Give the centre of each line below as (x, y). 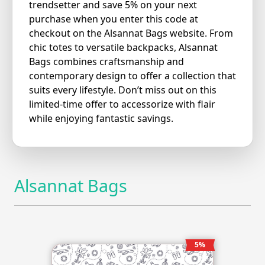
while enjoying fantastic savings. (101, 119)
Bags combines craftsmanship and (106, 62)
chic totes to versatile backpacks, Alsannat (123, 48)
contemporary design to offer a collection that (132, 76)
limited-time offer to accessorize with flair (122, 104)
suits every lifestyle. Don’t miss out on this (122, 90)
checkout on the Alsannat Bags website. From (131, 33)
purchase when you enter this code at (113, 19)
